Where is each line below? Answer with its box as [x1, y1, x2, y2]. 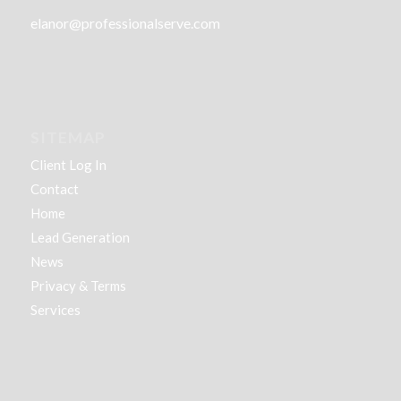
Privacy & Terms [30, 277, 126, 294]
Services [30, 302, 81, 319]
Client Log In [30, 157, 107, 174]
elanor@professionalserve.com [30, 13, 220, 31]
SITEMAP [30, 128, 106, 148]
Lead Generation [30, 229, 130, 246]
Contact [30, 181, 79, 198]
